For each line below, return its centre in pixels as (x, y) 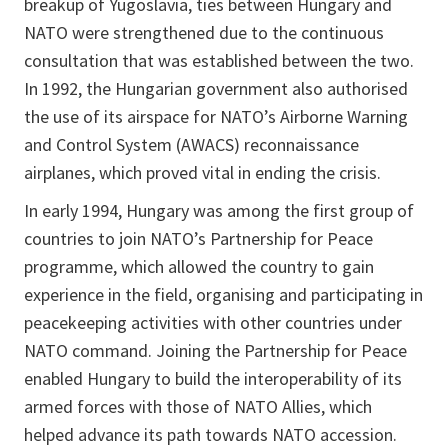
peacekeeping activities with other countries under (213, 323)
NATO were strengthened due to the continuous (204, 33)
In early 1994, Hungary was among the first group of (219, 211)
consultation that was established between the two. (219, 61)
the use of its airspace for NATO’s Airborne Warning (216, 117)
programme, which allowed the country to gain (199, 267)
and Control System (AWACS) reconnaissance (191, 145)
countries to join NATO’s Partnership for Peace (198, 239)
